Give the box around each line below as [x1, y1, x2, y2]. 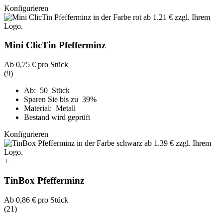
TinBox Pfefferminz [4, 175, 84, 186]
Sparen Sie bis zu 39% [24, 95, 99, 104]
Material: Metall [24, 104, 76, 113]
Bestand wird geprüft [24, 113, 90, 122]
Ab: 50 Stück [24, 86, 70, 95]
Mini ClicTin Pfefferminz [4, 40, 106, 51]
